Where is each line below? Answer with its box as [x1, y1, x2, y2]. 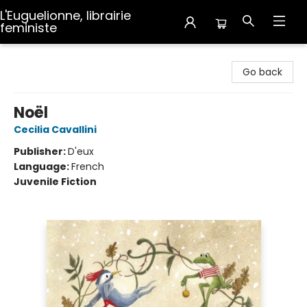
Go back [243, 65, 282, 79]
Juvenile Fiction [14, 175, 97, 188]
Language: [14, 160, 71, 173]
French [71, 160, 104, 173]
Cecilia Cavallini [14, 123, 97, 136]
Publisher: [14, 145, 68, 158]
